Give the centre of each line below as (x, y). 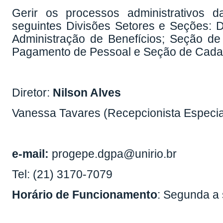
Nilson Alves (86, 93)
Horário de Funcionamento (85, 195)
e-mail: (31, 154)
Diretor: (31, 93)
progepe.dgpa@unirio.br (113, 154)
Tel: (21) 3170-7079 (62, 174)
